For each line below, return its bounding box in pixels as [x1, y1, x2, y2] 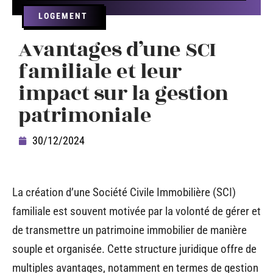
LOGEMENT [38, 11, 88, 21]
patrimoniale [18, 100, 151, 131]
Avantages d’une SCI [18, 34, 216, 65]
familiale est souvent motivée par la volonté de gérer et [12, 204, 261, 218]
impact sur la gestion [18, 78, 229, 109]
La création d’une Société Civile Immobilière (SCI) [12, 185, 236, 199]
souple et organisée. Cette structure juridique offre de [12, 242, 257, 256]
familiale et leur [18, 56, 182, 87]
